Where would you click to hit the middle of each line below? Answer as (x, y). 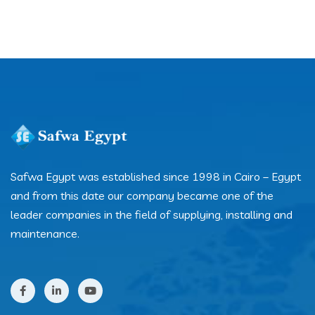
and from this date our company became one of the (142, 195)
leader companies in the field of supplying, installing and (152, 214)
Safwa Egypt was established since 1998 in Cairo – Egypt (156, 176)
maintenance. (45, 233)
